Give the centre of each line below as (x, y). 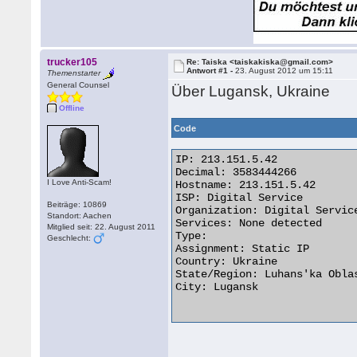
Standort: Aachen (80, 216)
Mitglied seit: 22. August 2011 (102, 227)
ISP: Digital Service (239, 198)
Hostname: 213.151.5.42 (246, 185)
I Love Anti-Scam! (80, 182)
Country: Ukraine (227, 261)
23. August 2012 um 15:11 (284, 71)
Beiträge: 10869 (77, 204)
